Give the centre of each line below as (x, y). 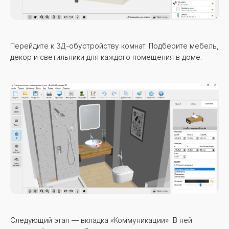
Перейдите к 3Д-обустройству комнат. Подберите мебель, (114, 46)
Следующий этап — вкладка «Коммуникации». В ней (101, 220)
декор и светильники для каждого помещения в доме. (106, 57)
